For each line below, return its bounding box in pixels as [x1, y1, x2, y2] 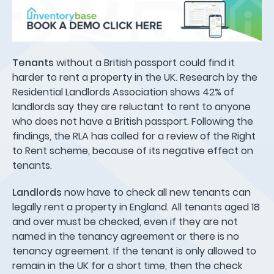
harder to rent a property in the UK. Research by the [12, 70, 257, 84]
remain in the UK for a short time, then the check [12, 258, 242, 273]
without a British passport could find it [54, 55, 235, 70]
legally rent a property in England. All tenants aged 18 [12, 199, 260, 214]
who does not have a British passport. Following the [12, 114, 253, 128]
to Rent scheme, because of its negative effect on [12, 143, 253, 158]
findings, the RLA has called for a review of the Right [12, 128, 256, 143]
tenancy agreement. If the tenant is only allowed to [12, 243, 256, 258]
